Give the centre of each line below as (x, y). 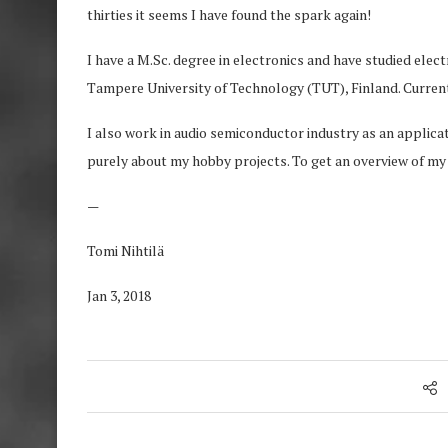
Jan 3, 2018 (119, 295)
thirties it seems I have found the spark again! (229, 14)
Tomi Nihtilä (125, 250)
